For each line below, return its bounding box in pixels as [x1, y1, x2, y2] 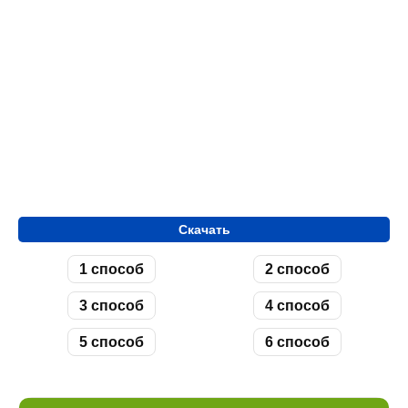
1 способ [78, 261, 144, 278]
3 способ [78, 298, 144, 314]
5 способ [78, 334, 144, 351]
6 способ [264, 334, 330, 351]
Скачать [178, 222, 230, 238]
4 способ [264, 298, 330, 314]
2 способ [264, 261, 330, 278]
